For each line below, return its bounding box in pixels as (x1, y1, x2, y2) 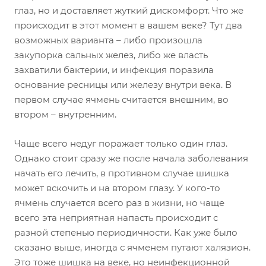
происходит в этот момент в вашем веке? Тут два (14, 20, 242, 31)
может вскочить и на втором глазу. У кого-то (14, 182, 220, 194)
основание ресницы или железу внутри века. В (14, 79, 232, 90)
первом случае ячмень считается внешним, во (14, 94, 229, 105)
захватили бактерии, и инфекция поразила (14, 64, 214, 75)
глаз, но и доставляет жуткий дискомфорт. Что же (14, 5, 243, 16)
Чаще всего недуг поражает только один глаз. (14, 138, 227, 149)
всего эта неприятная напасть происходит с (14, 212, 218, 223)
